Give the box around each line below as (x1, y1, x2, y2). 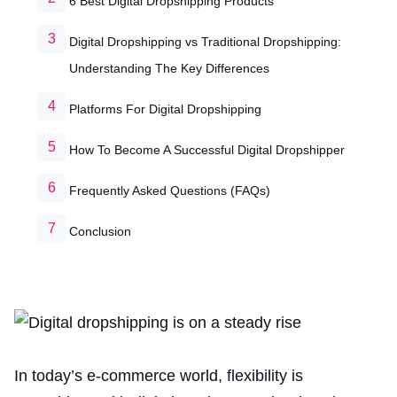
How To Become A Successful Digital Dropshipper (69, 143, 345, 157)
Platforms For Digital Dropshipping (69, 102, 261, 116)
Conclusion (69, 224, 131, 238)
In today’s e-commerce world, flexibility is (14, 367, 303, 385)
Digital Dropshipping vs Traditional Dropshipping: (69, 35, 341, 49)
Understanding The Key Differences (69, 61, 269, 75)
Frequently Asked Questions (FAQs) (69, 183, 270, 198)
